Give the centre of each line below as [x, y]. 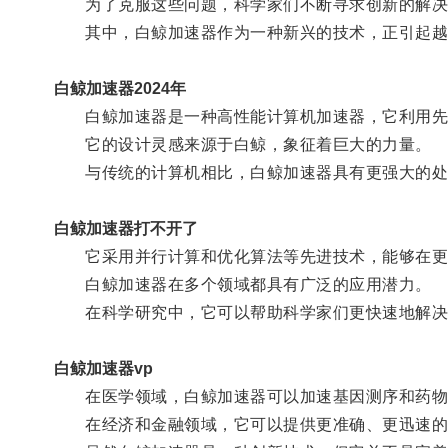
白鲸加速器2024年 [119, 88]
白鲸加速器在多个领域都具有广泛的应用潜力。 [242, 284]
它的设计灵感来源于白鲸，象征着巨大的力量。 [242, 144]
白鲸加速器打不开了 [125, 228]
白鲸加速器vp [103, 368]
